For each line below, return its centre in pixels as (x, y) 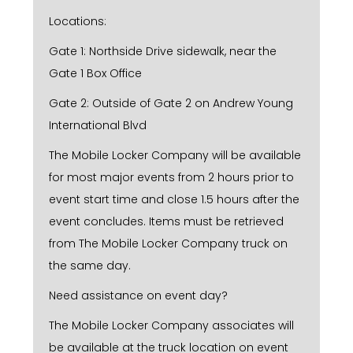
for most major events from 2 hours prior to (171, 177)
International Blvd (98, 125)
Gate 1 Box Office (95, 73)
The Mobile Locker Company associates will (171, 325)
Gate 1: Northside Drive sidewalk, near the (163, 51)
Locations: (78, 21)
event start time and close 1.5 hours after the (174, 199)
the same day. (90, 265)
